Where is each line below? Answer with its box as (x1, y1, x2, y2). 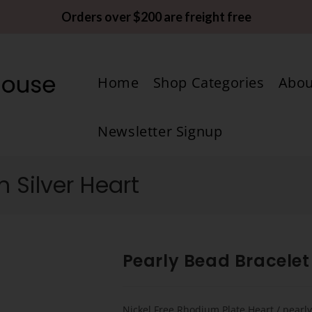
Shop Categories (153, 73, 265, 92)
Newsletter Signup (97, 122, 223, 141)
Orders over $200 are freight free (61, 9, 251, 24)
